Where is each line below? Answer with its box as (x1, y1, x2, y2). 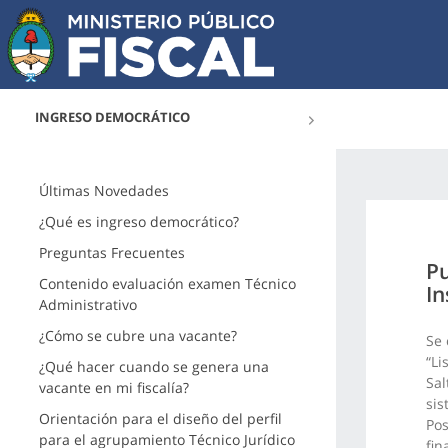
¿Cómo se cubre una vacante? (38, 326, 237, 345)
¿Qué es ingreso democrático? (38, 212, 239, 231)
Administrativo (38, 295, 137, 314)
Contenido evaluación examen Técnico (38, 274, 296, 293)
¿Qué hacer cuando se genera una (38, 357, 269, 376)
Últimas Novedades (38, 181, 169, 200)
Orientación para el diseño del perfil (38, 409, 282, 428)
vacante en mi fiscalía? (38, 378, 189, 397)
